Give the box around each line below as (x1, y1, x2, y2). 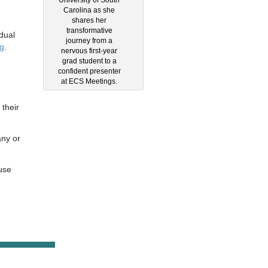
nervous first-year (61, 46, 117, 55)
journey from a (66, 36, 112, 45)
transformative (66, 26, 112, 35)
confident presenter (57, 66, 121, 75)
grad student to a (62, 56, 117, 65)
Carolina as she (63, 5, 115, 14)
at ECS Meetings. (61, 77, 117, 86)
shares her (72, 16, 106, 25)
